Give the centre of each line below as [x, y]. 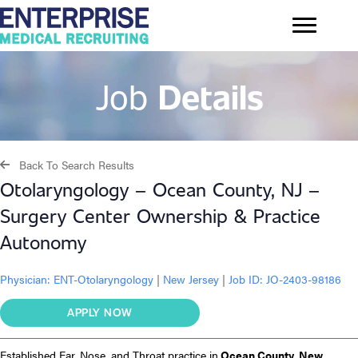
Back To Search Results [77, 165]
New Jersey [191, 279]
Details [211, 95]
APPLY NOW [100, 312]
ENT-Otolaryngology [105, 279]
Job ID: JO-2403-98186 [283, 279]
